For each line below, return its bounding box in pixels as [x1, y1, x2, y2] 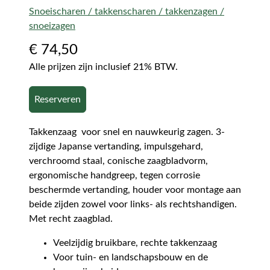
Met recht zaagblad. [29, 213, 113, 224]
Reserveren [34, 94, 81, 104]
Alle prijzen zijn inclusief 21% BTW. [29, 61, 178, 72]
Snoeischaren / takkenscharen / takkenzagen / [29, 6, 224, 16]
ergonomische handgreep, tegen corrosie [29, 170, 200, 180]
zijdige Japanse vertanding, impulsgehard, [29, 141, 203, 151]
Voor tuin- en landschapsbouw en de [53, 252, 208, 262]
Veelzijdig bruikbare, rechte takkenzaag [53, 237, 217, 248]
